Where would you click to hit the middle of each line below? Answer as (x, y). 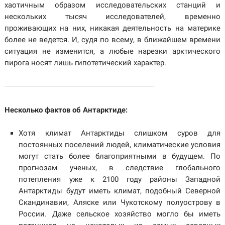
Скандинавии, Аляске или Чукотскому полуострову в (120, 202)
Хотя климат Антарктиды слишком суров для (120, 133)
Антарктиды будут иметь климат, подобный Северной (120, 191)
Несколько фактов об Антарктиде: (66, 110)
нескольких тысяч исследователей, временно (113, 17)
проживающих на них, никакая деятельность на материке (113, 28)
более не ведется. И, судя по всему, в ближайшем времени (113, 40)
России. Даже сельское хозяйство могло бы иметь (120, 214)
